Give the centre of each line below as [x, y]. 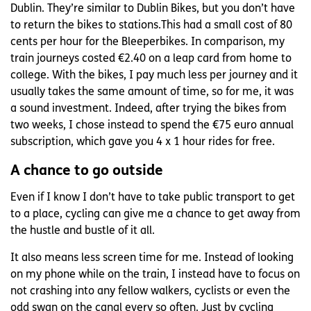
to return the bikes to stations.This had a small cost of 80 [151, 25]
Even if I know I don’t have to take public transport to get [153, 197]
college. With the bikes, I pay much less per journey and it [154, 75]
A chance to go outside [87, 171]
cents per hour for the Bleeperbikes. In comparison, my [148, 42]
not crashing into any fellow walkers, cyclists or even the [150, 291]
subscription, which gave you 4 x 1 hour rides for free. [143, 142]
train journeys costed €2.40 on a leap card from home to [151, 59]
